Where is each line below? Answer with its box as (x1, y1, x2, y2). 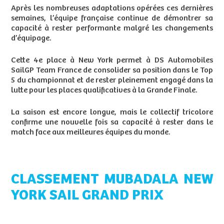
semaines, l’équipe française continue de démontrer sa (11, 14, 213, 23)
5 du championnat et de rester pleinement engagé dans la (11, 76, 213, 85)
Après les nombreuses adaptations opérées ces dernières (11, 4, 213, 13)
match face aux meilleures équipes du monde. (11, 128, 171, 137)
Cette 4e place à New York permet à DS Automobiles (11, 56, 213, 65)
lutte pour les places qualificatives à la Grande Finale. (11, 86, 198, 95)
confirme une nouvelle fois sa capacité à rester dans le (11, 118, 213, 127)
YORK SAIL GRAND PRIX (11, 187, 164, 204)
